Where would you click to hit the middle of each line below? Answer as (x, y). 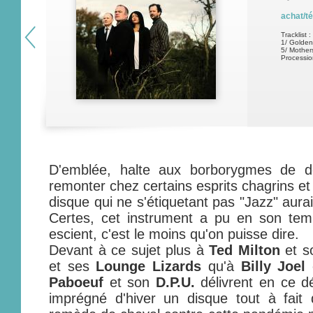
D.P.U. (175, 282)
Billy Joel (273, 266)
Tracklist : (296, 35)
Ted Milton (245, 250)
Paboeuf (76, 282)
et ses (73, 266)
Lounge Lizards (149, 266)
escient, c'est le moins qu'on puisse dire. (174, 234)
